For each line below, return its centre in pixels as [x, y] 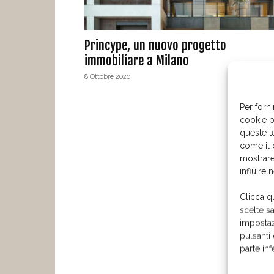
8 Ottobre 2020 [107, 77]
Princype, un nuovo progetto [155, 45]
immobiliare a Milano [137, 61]
